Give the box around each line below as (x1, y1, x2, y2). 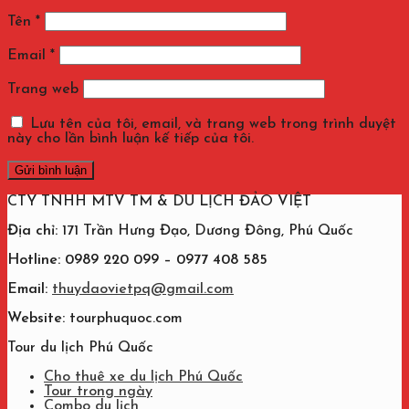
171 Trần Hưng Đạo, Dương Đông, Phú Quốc (58, 224, 353, 239)
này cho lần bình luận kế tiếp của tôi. (7, 131, 254, 147)
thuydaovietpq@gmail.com (52, 282, 234, 298)
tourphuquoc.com (65, 311, 183, 327)
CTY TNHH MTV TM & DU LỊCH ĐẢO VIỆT (7, 194, 311, 210)
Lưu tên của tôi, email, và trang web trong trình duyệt (30, 117, 396, 132)
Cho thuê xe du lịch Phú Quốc (44, 370, 243, 385)
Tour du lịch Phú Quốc (7, 341, 153, 356)
